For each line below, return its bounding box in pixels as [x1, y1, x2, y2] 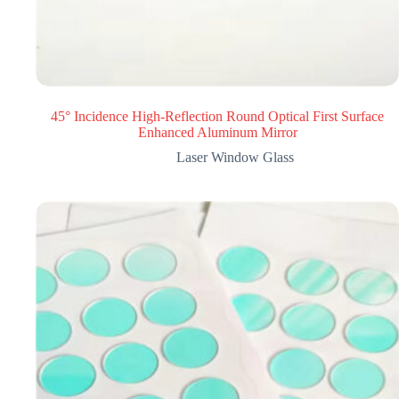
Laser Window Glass [176, 150, 294, 165]
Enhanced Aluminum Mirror [137, 125, 297, 140]
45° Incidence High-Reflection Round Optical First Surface [51, 109, 384, 124]
